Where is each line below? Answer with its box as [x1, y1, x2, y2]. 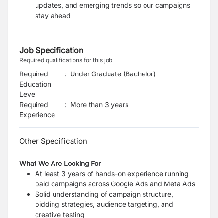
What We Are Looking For [19, 159, 101, 167]
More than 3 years [70, 100, 128, 109]
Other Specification [19, 136, 87, 145]
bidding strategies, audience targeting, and [35, 200, 173, 208]
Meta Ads [164, 180, 195, 188]
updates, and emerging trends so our [35, 1, 155, 9]
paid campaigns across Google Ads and [35, 180, 164, 188]
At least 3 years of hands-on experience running [35, 169, 189, 178]
